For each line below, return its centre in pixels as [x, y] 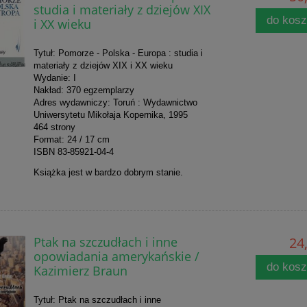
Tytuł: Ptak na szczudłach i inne [97, 300]
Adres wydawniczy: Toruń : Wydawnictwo [115, 103]
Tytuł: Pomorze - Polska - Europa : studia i [118, 53]
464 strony [54, 127]
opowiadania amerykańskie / [116, 256]
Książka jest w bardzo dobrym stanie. [109, 173]
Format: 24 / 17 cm [71, 140]
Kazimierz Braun [80, 271]
